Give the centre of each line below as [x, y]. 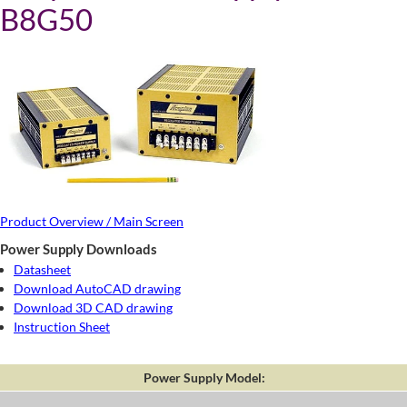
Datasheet [42, 270]
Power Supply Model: [204, 378]
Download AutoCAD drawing [97, 289]
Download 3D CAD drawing [93, 308]
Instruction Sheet [62, 327]
